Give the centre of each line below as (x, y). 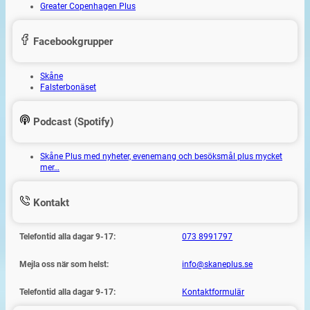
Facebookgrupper (72, 42)
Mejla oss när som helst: (64, 265)
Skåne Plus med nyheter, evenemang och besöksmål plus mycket (161, 157)
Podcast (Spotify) (72, 122)
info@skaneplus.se (218, 265)
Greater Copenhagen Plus (88, 7)
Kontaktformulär (213, 292)
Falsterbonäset (68, 87)
